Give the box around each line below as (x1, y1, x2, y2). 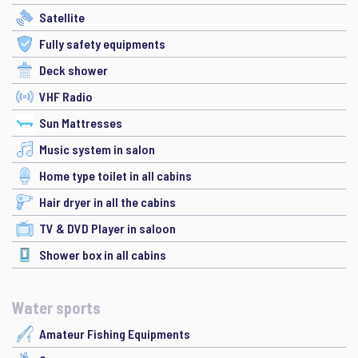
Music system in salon (39, 141, 155, 157)
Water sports (12, 298, 101, 317)
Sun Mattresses (39, 115, 122, 130)
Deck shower (39, 62, 108, 78)
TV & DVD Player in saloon (39, 221, 176, 236)
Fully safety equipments (39, 36, 165, 51)
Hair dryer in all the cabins (39, 194, 176, 209)
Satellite (39, 10, 85, 25)
